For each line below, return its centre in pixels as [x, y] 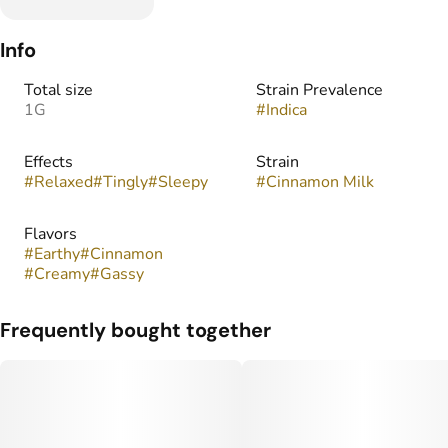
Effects [48, 162]
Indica [286, 110]
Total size [58, 90]
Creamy [62, 274]
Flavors [50, 234]
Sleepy [183, 182]
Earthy [57, 254]
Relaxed [63, 182]
